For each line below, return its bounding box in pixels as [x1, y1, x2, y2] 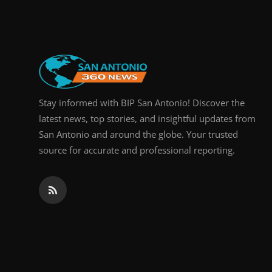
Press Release [9, 64, 72, 76]
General [9, 34, 44, 46]
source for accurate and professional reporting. [39, 143, 235, 156]
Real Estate [9, 4, 61, 16]
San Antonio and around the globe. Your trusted [39, 127, 238, 140]
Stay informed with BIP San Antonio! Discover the [39, 96, 245, 109]
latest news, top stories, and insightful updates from [39, 112, 256, 124]
